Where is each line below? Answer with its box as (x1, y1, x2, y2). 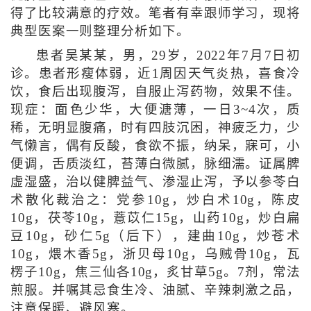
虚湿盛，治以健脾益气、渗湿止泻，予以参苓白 (10, 175, 301, 190)
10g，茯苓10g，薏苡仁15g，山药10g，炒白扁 (10, 211, 301, 226)
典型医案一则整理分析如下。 (10, 24, 190, 39)
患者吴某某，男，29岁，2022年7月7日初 (35, 49, 301, 63)
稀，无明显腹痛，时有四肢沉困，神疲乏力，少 (10, 121, 301, 135)
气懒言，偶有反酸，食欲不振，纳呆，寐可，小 (10, 139, 301, 153)
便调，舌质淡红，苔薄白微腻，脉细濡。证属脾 (10, 157, 301, 171)
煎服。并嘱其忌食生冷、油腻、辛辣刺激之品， (10, 283, 301, 298)
